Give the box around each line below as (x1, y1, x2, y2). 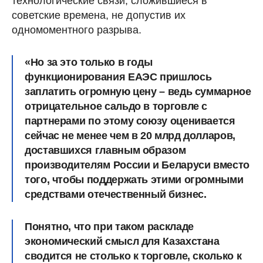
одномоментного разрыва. (12, 23, 141, 36)
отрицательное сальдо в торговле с (25, 100, 208, 112)
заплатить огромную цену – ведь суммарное (25, 85, 251, 97)
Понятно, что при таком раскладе (25, 220, 194, 232)
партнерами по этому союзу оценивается (25, 114, 235, 127)
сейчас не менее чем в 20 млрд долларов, (25, 129, 235, 141)
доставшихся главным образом (25, 144, 186, 156)
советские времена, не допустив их (12, 9, 186, 21)
